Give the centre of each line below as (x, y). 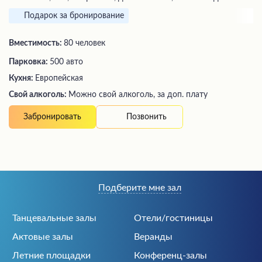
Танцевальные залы (54, 218)
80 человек (85, 44)
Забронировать (52, 117)
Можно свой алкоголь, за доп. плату (138, 95)
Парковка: (29, 62)
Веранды (153, 237)
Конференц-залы (170, 256)
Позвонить (146, 117)
